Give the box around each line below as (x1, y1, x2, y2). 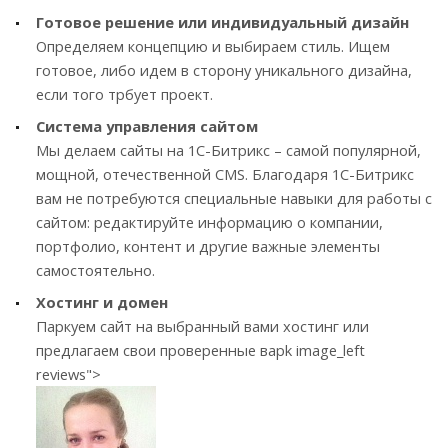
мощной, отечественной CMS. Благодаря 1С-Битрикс (36, 163, 414, 184)
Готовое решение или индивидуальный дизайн (36, 11, 413, 32)
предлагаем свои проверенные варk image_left (36, 339, 365, 360)
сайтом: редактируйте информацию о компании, (36, 211, 383, 232)
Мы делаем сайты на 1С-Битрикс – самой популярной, (36, 139, 421, 160)
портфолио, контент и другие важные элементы (36, 235, 380, 256)
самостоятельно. (36, 259, 159, 280)
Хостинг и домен (36, 291, 168, 312)
